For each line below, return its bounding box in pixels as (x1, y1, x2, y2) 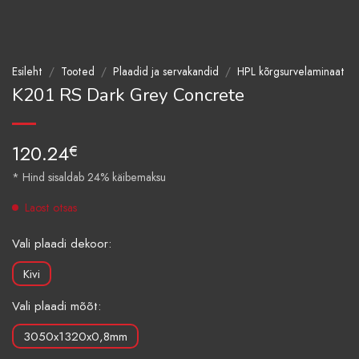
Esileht (12, 63, 42, 80)
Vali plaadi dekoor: (12, 235, 111, 253)
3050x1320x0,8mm (23, 328, 127, 346)
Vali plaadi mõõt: (12, 297, 101, 316)
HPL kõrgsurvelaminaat (237, 63, 345, 80)
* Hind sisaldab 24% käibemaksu (12, 168, 166, 185)
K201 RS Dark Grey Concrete (12, 82, 244, 107)
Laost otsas (25, 200, 77, 216)
